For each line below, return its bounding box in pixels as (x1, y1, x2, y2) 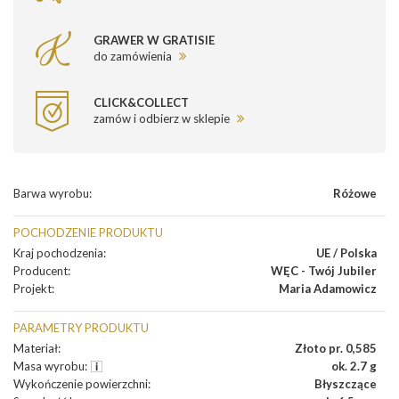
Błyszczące (314, 377, 377, 392)
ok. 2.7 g (331, 359, 377, 374)
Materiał (13, 341, 58, 356)
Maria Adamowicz (279, 281, 377, 297)
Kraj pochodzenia (13, 246, 103, 261)
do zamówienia (94, 48, 175, 63)
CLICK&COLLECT (94, 95, 189, 110)
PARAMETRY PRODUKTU (13, 321, 149, 336)
